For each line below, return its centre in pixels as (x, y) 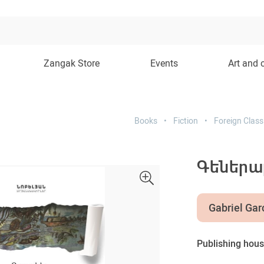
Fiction (185, 121)
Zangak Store (72, 63)
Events (164, 63)
